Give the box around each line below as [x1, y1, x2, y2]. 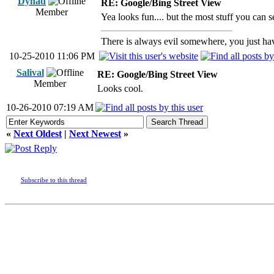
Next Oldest [13, 128, 62, 139]
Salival [16, 67, 44, 78]
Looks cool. [97, 83, 143, 94]
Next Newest [69, 128, 121, 139]
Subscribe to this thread [21, 176, 87, 183]
